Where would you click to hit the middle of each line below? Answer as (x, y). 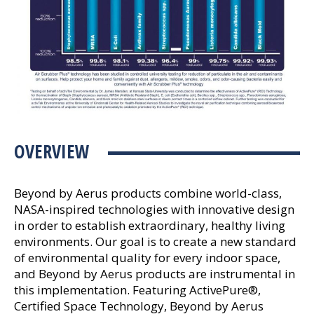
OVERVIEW (52, 151)
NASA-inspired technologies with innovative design (154, 209)
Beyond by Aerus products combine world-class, (148, 193)
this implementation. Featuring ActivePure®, (137, 289)
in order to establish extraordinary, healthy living (150, 225)
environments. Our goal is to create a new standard (155, 241)
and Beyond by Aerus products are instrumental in (155, 273)
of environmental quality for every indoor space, (147, 257)
